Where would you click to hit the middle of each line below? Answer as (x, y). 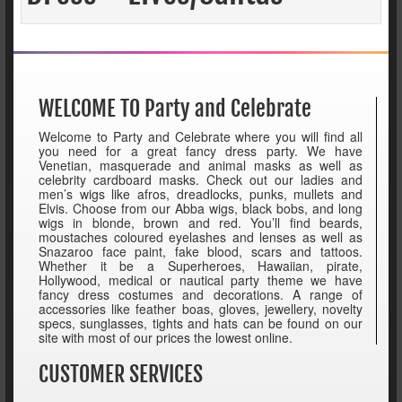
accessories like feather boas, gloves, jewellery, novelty (201, 309)
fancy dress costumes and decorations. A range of (201, 295)
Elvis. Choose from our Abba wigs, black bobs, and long (201, 209)
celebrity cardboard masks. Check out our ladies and (201, 180)
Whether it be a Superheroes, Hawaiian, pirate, (201, 266)
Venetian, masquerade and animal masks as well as (201, 166)
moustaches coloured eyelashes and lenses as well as (201, 237)
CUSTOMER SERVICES (121, 375)
